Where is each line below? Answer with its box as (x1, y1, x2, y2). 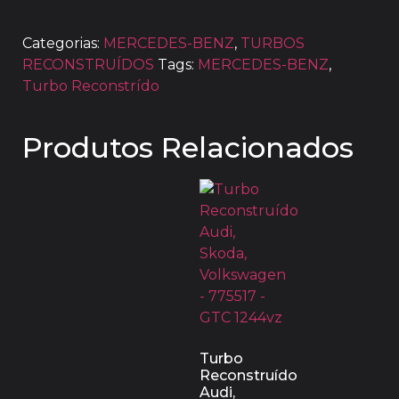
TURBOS (240, 34, 305, 52)
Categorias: (22, 34, 100, 52)
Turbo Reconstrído (22, 77, 159, 94)
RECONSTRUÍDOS (22, 55, 154, 73)
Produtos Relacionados (22, 129, 354, 165)
